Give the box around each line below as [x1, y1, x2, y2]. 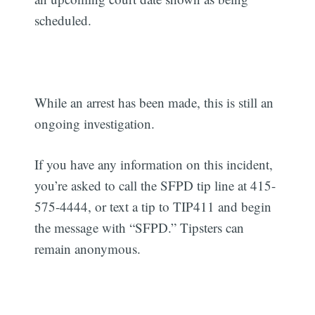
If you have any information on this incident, [34, 155, 274, 174]
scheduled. [34, 11, 92, 29]
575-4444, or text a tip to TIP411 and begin [34, 198, 272, 216]
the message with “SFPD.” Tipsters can [34, 219, 245, 237]
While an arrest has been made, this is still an [34, 93, 274, 111]
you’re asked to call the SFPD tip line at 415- [34, 176, 276, 195]
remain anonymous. [34, 240, 141, 258]
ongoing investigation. [34, 114, 155, 132]
